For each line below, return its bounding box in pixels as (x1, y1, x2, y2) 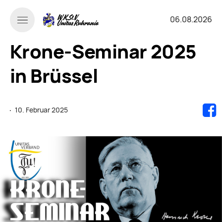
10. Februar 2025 (15, 106, 68, 114)
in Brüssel (10, 63, 98, 88)
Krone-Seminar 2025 (10, 39, 196, 64)
